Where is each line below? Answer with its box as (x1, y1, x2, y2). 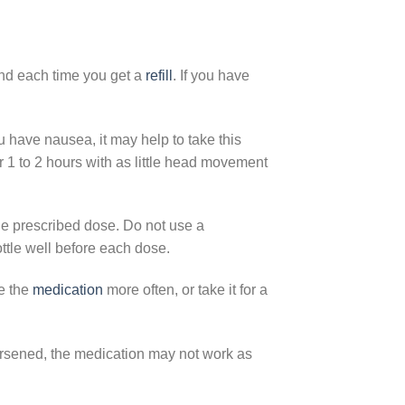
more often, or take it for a (103, 282, 268, 298)
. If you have (173, 67, 250, 83)
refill (146, 67, 173, 83)
